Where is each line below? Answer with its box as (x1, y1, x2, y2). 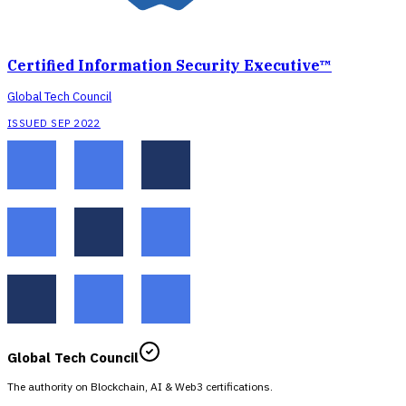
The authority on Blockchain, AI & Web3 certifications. (7, 379, 273, 393)
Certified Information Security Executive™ (7, 55, 332, 74)
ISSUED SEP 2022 (7, 116, 101, 130)
